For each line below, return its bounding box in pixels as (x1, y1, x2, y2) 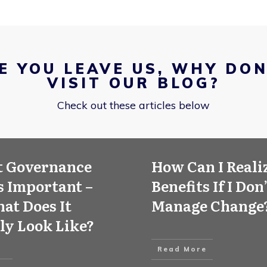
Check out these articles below (57, 98, 210, 112)
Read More (157, 245, 207, 253)
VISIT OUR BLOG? (46, 74, 221, 92)
